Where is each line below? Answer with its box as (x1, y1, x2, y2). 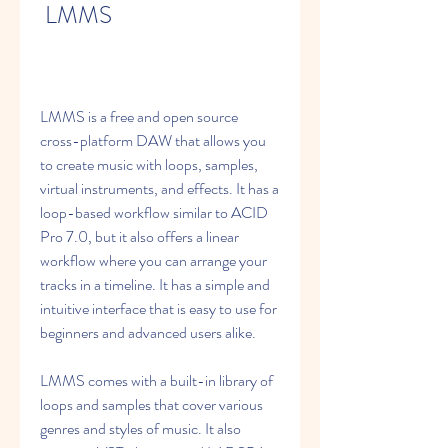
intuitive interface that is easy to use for (40, 297, 277, 320)
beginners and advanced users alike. (40, 321, 256, 344)
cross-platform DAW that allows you (40, 129, 266, 152)
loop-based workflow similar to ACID (40, 201, 268, 224)
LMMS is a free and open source (40, 105, 238, 128)
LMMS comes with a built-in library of (40, 369, 273, 392)
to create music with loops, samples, (40, 153, 258, 176)
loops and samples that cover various (40, 393, 263, 416)
